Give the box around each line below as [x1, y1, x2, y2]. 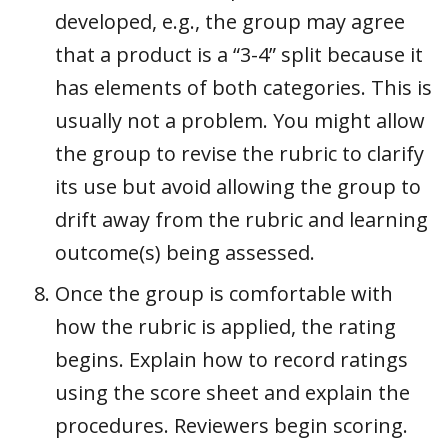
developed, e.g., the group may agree [55, 7, 405, 35]
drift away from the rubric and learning [55, 205, 428, 233]
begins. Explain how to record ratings [55, 345, 408, 373]
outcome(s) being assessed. [55, 238, 315, 266]
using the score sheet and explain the [55, 378, 410, 406]
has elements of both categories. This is [55, 73, 432, 101]
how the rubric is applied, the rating [55, 312, 396, 340]
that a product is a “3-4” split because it [55, 40, 423, 68]
